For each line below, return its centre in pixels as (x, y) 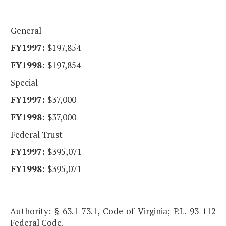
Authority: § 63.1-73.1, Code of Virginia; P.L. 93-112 (113, 211)
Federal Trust (37, 135)
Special (24, 83)
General (26, 31)
